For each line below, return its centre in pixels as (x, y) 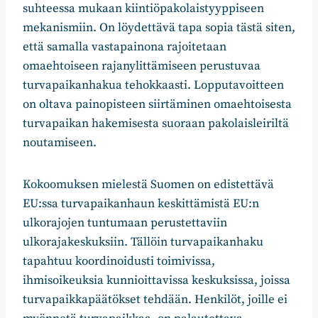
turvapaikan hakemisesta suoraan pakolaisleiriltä (156, 124)
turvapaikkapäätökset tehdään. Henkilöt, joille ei (155, 300)
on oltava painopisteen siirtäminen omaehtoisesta (157, 105)
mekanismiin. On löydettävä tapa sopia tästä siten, (159, 28)
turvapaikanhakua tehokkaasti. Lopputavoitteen (153, 86)
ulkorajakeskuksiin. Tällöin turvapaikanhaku (143, 242)
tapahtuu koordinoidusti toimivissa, (119, 262)
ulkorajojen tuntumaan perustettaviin (125, 223)
